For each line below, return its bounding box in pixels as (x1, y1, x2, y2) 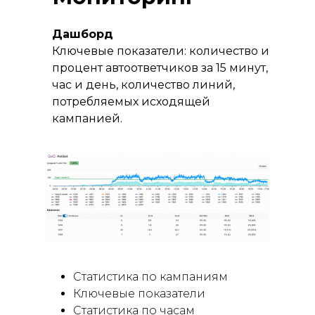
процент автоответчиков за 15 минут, (52, 61, 268, 75)
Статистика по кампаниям (73, 270, 228, 283)
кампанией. (52, 112, 122, 125)
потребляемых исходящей (52, 95, 210, 108)
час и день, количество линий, (52, 78, 235, 91)
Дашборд (52, 27, 113, 41)
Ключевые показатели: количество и (52, 44, 269, 58)
